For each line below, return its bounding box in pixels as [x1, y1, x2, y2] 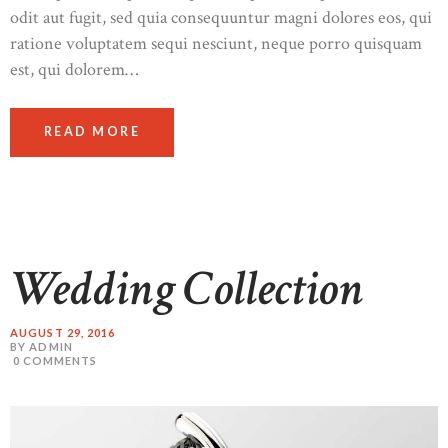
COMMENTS [22, 353, 98, 367]
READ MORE [43, 124, 141, 140]
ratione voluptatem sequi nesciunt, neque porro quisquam [10, 31, 422, 55]
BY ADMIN [10, 339, 73, 353]
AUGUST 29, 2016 [10, 325, 116, 339]
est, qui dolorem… [10, 57, 138, 81]
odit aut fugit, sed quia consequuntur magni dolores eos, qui [10, 5, 432, 29]
